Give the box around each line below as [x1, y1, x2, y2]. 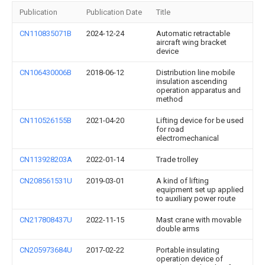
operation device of [156, 254, 223, 263]
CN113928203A [20, 155, 72, 164]
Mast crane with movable [156, 215, 241, 224]
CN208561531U [20, 176, 72, 185]
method [156, 95, 183, 104]
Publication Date [86, 8, 142, 17]
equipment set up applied [156, 185, 244, 194]
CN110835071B [20, 29, 72, 38]
